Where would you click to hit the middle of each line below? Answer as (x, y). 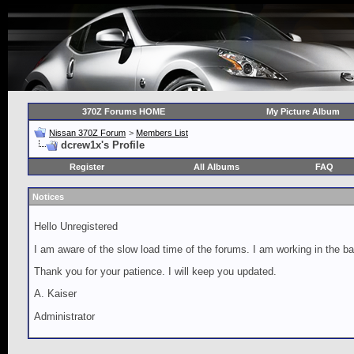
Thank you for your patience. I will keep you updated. (155, 271)
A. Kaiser (55, 294)
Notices (48, 197)
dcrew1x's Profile (103, 145)
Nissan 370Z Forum (87, 133)
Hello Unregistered (76, 227)
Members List (162, 133)
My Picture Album (303, 111)
